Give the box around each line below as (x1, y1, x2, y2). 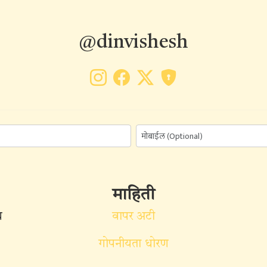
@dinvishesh (78, 33, 189, 52)
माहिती (112, 187, 155, 204)
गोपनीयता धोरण (98, 238, 169, 250)
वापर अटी (111, 211, 156, 223)
